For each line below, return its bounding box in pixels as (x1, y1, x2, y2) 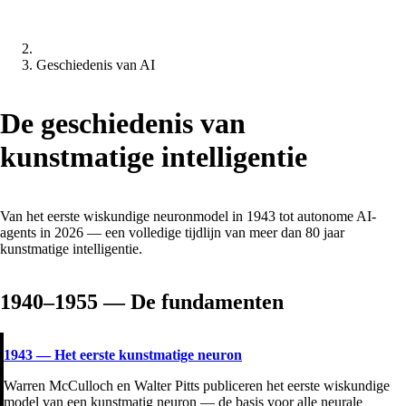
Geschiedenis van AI (36, 57, 155, 72)
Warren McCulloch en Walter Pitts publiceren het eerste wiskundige (4, 377, 390, 393)
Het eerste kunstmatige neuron (54, 346, 242, 362)
